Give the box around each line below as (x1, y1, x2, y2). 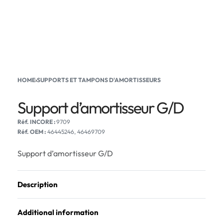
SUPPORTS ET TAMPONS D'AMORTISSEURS (37, 76, 161, 84)
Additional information (17, 208, 99, 217)
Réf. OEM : (17, 128, 46, 135)
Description (17, 180, 58, 189)
